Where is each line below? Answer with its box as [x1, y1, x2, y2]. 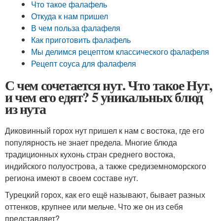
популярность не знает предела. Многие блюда [5, 137, 177, 148]
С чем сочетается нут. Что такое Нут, [5, 75, 212, 95]
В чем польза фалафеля [31, 22, 121, 34]
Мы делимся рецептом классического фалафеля [31, 46, 210, 57]
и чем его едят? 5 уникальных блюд [5, 87, 203, 107]
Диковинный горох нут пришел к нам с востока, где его [5, 125, 204, 136]
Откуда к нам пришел [31, 10, 109, 22]
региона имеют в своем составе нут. [5, 172, 138, 184]
